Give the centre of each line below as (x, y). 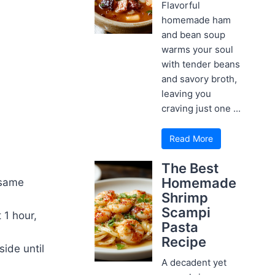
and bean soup (194, 34)
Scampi (186, 212)
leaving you (187, 93)
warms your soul (198, 49)
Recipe (184, 242)
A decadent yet (194, 262)
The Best (190, 168)
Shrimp (185, 197)
